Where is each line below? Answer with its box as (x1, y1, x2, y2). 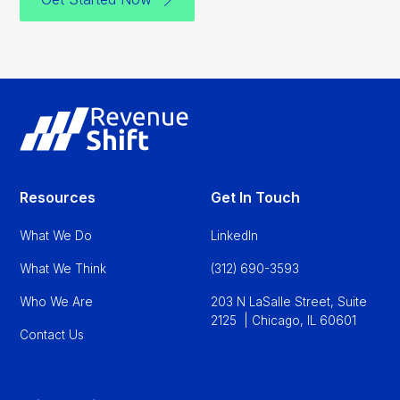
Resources (20, 187, 96, 206)
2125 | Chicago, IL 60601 (211, 312, 356, 328)
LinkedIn (211, 228, 258, 243)
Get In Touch (211, 187, 300, 206)
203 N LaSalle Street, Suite (211, 294, 367, 309)
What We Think (20, 261, 107, 276)
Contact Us (20, 327, 85, 342)
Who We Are (20, 294, 94, 309)
